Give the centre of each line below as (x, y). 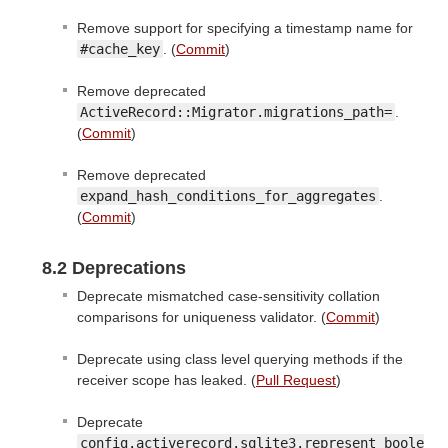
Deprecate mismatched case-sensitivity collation (228, 296)
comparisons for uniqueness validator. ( (201, 317)
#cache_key (120, 49)
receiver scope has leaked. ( (166, 380)
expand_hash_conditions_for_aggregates (228, 196)
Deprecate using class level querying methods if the (240, 359)
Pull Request (296, 380)
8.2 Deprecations (114, 268)
